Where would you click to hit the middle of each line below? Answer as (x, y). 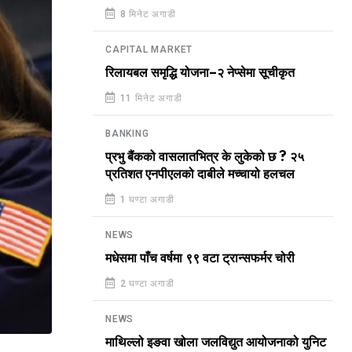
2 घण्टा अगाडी (145, 284)
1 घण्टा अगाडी (145, 200)
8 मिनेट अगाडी (146, 14)
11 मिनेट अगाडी (149, 98)
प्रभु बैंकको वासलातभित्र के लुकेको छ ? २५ (205, 157)
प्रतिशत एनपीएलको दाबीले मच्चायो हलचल (200, 174)
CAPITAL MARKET (149, 49)
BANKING (127, 134)
